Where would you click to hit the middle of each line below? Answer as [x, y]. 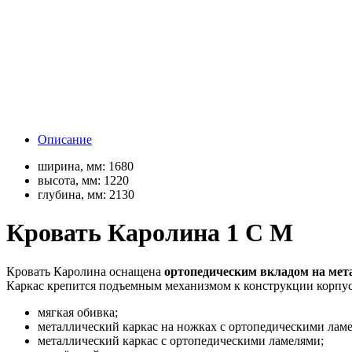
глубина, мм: [73, 194]
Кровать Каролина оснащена [85, 271]
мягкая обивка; [78, 312]
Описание [65, 139]
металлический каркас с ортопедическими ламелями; [181, 340]
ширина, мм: [73, 166]
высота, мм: [71, 180]
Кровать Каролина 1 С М [150, 233]
